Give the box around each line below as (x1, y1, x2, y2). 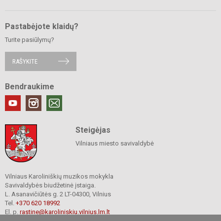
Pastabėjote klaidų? (5, 21, 78, 31)
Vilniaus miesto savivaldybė (75, 139, 154, 147)
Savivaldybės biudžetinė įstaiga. (5, 181, 96, 189)
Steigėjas (75, 125, 110, 135)
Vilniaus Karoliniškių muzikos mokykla (5, 172, 113, 180)
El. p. (5, 208, 20, 216)
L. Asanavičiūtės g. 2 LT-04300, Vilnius (5, 190, 111, 198)
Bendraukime (5, 81, 54, 91)
